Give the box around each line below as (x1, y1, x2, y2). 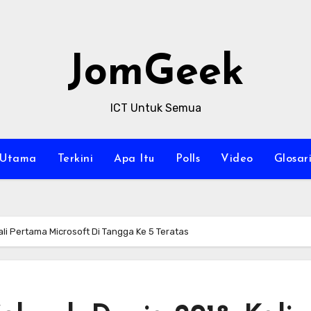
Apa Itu (114, 153, 155, 165)
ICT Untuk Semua (110, 101, 201, 115)
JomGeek (67, 53, 244, 94)
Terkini (57, 153, 93, 165)
